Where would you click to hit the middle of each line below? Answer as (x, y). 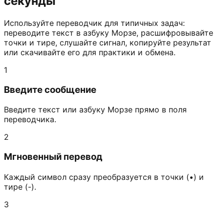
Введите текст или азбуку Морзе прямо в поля (95, 110)
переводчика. (30, 120)
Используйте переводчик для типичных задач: (94, 23)
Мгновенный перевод (53, 157)
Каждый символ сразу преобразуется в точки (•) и (104, 177)
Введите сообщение (50, 89)
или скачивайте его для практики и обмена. (90, 52)
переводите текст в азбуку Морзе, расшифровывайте (109, 33)
